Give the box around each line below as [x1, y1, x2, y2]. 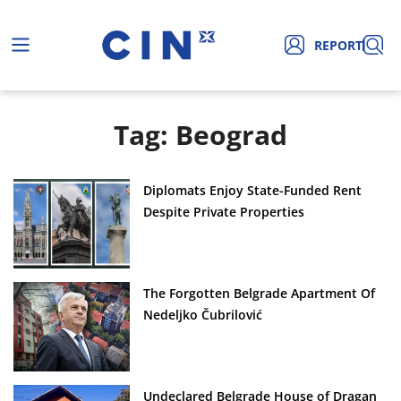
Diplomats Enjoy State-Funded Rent [143, 181, 362, 199]
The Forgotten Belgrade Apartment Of [143, 284, 375, 302]
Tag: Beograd [114, 115, 287, 153]
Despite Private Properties [143, 202, 304, 220]
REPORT [313, 36, 363, 54]
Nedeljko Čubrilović [143, 305, 262, 323]
